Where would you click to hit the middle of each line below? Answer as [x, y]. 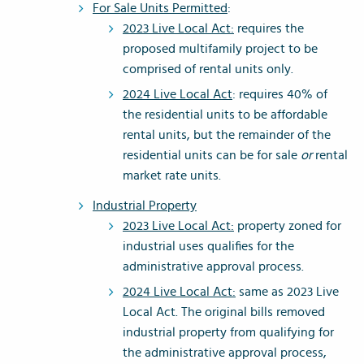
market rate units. [172, 176]
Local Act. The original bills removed [224, 312]
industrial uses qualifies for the [208, 247]
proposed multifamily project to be [220, 49]
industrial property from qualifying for [228, 333]
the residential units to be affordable [225, 115]
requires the [269, 29]
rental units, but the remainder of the [227, 135]
